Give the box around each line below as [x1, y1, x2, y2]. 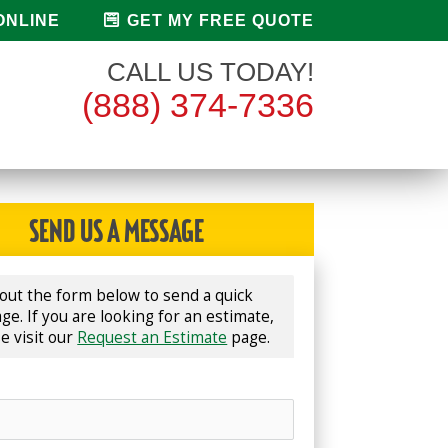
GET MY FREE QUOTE [121, 12, 314, 29]
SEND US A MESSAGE [28, 217, 204, 250]
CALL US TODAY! [106, 57, 314, 87]
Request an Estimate [77, 326, 228, 348]
